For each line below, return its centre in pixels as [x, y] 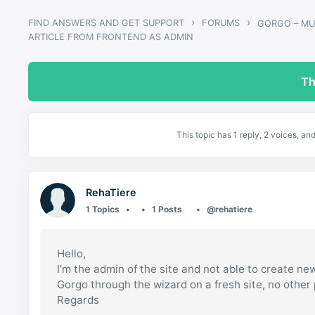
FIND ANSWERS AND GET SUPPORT [107, 22]
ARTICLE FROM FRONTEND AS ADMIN [111, 37]
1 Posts [167, 209]
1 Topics [103, 209]
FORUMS [221, 22]
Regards [78, 300]
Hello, [72, 254]
